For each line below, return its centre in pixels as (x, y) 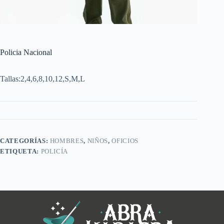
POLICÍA (54, 151)
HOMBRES (67, 140)
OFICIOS (125, 140)
